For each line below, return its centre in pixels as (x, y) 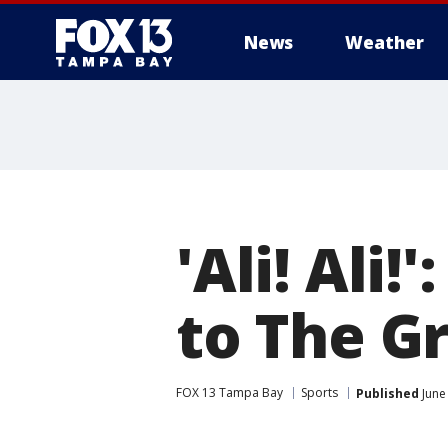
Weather (384, 42)
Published (387, 393)
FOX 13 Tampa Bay (229, 392)
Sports (319, 392)
